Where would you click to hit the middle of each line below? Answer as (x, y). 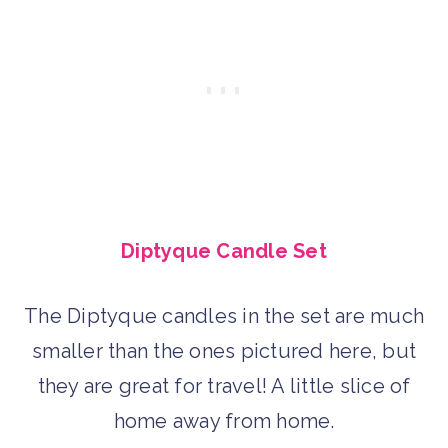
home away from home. (224, 420)
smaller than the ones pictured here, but (224, 350)
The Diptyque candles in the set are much (224, 315)
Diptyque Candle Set (224, 250)
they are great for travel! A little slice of (224, 385)
